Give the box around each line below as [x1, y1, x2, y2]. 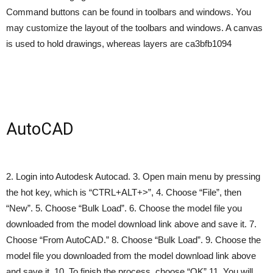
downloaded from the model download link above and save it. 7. [6, 219, 257, 229]
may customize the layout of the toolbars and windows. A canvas [6, 23, 263, 33]
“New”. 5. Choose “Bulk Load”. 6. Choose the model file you [6, 203, 242, 213]
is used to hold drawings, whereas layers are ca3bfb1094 [6, 38, 232, 49]
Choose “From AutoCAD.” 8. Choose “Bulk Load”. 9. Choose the [6, 235, 261, 245]
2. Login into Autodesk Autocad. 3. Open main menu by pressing [6, 171, 260, 182]
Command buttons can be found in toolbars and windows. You [6, 7, 251, 17]
